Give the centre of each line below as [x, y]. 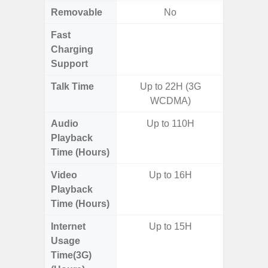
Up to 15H [170, 226]
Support [69, 64]
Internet [68, 226]
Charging [72, 49]
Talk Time [72, 86]
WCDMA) [170, 101]
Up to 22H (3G [170, 86]
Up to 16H [170, 175]
